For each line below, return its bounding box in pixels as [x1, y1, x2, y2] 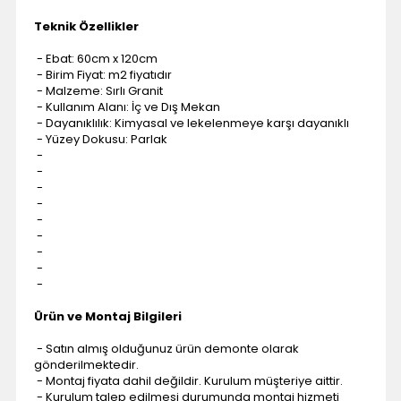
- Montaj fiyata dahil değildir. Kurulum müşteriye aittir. [33, 371, 343, 389]
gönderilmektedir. [33, 355, 139, 373]
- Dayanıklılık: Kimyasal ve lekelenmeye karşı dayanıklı [33, 114, 349, 132]
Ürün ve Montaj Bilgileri [33, 307, 182, 325]
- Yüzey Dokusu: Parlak [33, 130, 167, 148]
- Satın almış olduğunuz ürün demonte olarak [33, 339, 299, 357]
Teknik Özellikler [33, 17, 139, 35]
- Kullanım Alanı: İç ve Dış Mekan [33, 98, 220, 115]
